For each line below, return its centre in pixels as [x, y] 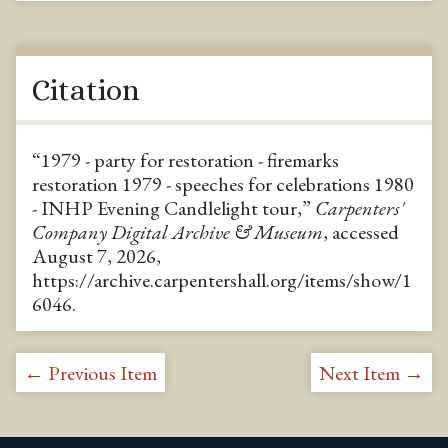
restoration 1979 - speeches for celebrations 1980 [223, 183]
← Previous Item [90, 372]
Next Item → [371, 372]
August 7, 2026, [96, 255]
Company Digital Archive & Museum [177, 231]
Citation [86, 89]
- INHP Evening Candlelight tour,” [173, 207]
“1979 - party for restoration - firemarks [185, 159]
